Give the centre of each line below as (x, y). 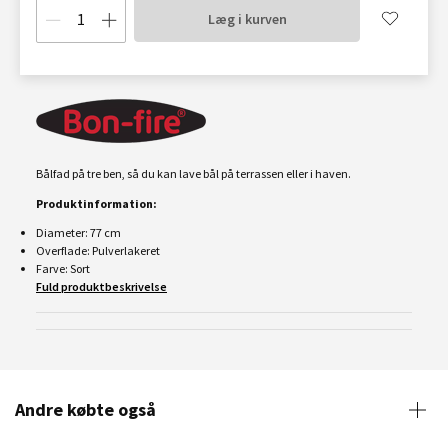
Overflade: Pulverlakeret (98, 250)
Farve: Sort (63, 268)
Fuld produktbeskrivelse (101, 286)
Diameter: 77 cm (78, 232)
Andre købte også (85, 409)
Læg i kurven (247, 19)
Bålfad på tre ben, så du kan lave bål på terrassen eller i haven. (193, 173)
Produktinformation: (96, 203)
